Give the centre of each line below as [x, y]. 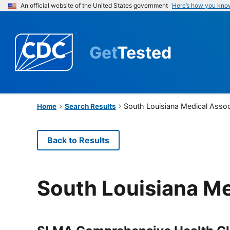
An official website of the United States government [94, 5]
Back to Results [78, 140]
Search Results [90, 106]
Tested [144, 52]
